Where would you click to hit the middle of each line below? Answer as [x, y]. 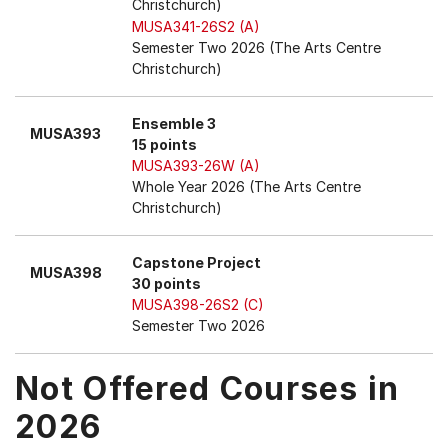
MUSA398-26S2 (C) [198, 304]
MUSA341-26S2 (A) [196, 26]
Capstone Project [196, 262]
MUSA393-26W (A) [196, 165]
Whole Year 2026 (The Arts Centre [246, 186]
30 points [166, 283]
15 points [164, 144]
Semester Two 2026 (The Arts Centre [256, 47]
